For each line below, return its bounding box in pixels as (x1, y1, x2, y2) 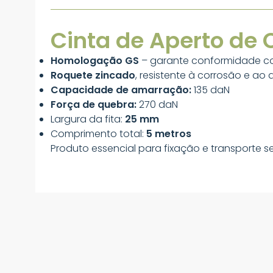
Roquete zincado (51, 68, 135, 82)
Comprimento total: (51, 127, 146, 141)
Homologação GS (51, 54, 139, 68)
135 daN (191, 83, 230, 97)
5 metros (146, 127, 191, 141)
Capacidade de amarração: (51, 83, 191, 97)
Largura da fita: (51, 112, 125, 126)
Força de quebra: (51, 97, 136, 112)
